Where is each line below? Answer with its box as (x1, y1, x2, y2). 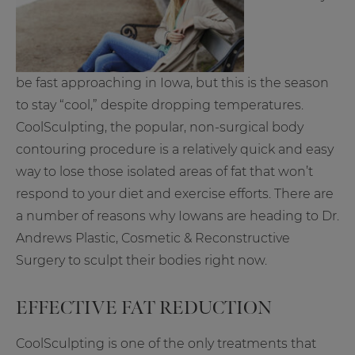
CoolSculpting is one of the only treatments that (16, 336, 316, 352)
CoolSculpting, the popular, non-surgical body (16, 120, 303, 136)
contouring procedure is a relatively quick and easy (16, 142, 334, 158)
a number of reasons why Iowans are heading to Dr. (16, 208, 339, 224)
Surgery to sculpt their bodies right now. (16, 253, 267, 269)
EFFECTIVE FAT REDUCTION (16, 296, 272, 320)
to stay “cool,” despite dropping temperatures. (16, 97, 303, 113)
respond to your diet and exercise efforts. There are (16, 186, 334, 202)
